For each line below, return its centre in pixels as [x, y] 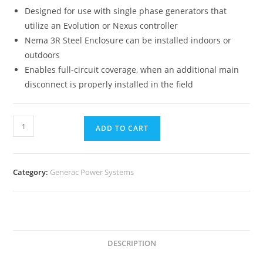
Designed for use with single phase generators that [126, 11]
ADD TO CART [122, 129]
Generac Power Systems [92, 172]
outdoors [43, 55]
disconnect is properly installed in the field [109, 85]
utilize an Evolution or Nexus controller [102, 26]
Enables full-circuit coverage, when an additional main [132, 70]
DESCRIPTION [131, 244]
